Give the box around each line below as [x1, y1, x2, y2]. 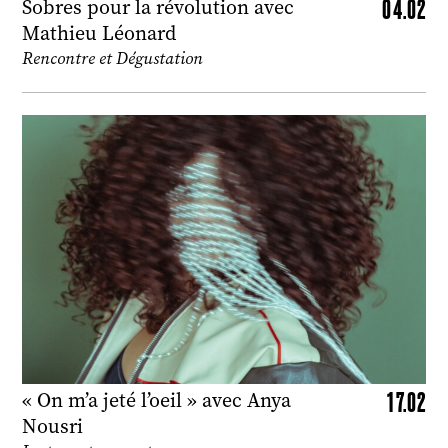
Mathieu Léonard [22, 19, 176, 47]
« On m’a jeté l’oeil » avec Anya [22, 386, 291, 414]
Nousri [22, 412, 83, 440]
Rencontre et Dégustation [22, 46, 203, 70]
